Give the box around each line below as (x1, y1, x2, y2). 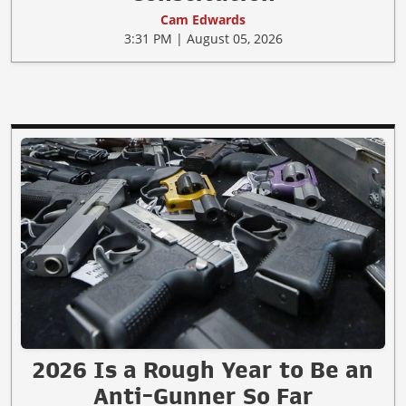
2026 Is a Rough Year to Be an (33, 358, 373, 382)
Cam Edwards (160, 11, 246, 29)
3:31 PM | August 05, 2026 (123, 30, 283, 48)
